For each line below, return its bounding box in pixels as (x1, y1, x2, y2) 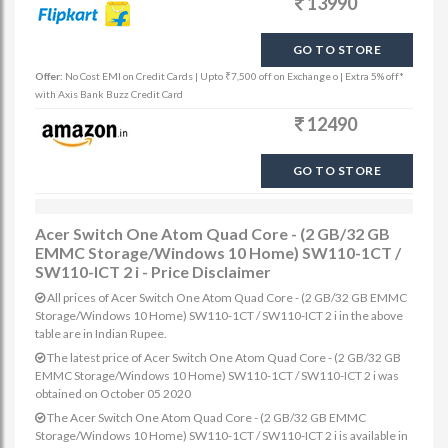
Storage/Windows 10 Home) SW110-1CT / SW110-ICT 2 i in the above (35, 308, 403, 323)
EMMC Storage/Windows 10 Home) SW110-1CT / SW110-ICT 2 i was (35, 368, 399, 383)
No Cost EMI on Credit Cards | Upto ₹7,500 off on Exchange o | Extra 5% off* (65, 70, 404, 82)
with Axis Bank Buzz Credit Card (35, 88, 183, 100)
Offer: (35, 70, 65, 82)
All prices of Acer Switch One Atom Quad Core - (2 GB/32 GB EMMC (45, 290, 407, 305)
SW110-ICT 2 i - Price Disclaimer (35, 262, 271, 281)
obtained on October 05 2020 (35, 386, 191, 401)
